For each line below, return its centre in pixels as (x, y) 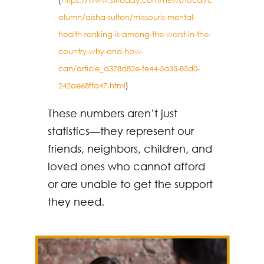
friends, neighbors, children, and (130, 149)
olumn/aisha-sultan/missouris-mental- (127, 18)
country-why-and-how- (100, 52)
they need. (76, 202)
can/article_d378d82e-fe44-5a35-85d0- (129, 69)
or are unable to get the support (130, 184)
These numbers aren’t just (112, 113)
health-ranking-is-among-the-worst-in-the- (134, 35)
